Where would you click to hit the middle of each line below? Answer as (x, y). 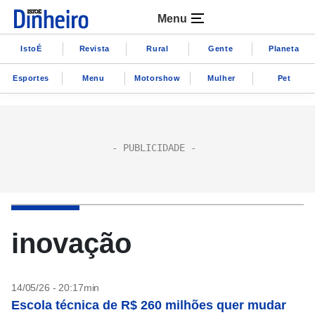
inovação (71, 243)
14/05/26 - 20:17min (56, 288)
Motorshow (157, 78)
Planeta (284, 48)
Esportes (31, 78)
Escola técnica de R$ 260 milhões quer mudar (149, 305)
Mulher (221, 78)
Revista (94, 48)
